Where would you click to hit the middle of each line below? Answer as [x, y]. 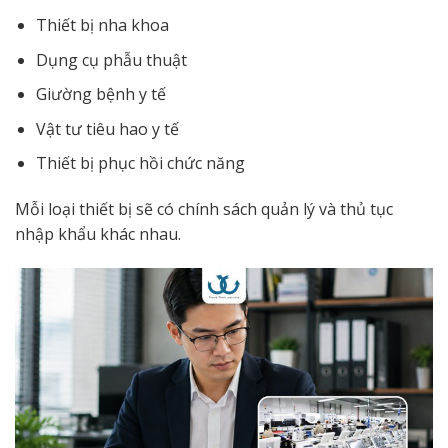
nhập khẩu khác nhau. [98, 234]
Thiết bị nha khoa [102, 24]
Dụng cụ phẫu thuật [111, 59]
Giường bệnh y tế [100, 94]
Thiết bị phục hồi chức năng [140, 163]
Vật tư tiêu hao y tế [107, 128]
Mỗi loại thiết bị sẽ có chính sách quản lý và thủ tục [204, 209]
